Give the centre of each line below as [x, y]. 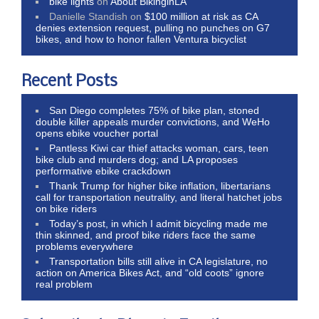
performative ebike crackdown [103, 171]
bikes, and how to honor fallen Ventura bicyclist [141, 39]
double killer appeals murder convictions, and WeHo [153, 121]
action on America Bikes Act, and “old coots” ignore [150, 272]
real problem [64, 284]
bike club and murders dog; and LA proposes [137, 159]
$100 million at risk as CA [202, 16]
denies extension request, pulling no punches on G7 [153, 27]
